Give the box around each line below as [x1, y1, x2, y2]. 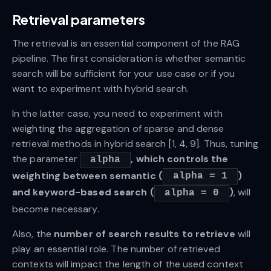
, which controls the [131, 152, 229, 166]
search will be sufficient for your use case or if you [12, 67, 235, 80]
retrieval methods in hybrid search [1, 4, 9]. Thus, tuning [12, 137, 258, 151]
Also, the [12, 227, 54, 240]
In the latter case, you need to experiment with [12, 107, 223, 120]
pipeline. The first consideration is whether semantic [12, 52, 246, 65]
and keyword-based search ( [12, 186, 154, 199]
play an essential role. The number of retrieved [12, 242, 220, 255]
